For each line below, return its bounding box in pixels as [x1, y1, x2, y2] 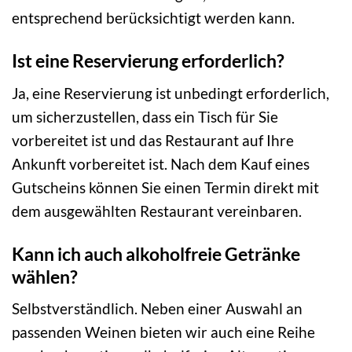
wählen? [12, 265, 78, 288]
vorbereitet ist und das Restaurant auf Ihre [12, 130, 294, 149]
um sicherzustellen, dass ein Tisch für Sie [12, 107, 278, 126]
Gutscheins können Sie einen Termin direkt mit [12, 178, 319, 196]
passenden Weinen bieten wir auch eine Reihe [12, 323, 315, 342]
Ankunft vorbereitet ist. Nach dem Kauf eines [12, 154, 310, 173]
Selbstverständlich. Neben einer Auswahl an [12, 299, 302, 318]
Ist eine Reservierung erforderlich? [12, 49, 284, 72]
